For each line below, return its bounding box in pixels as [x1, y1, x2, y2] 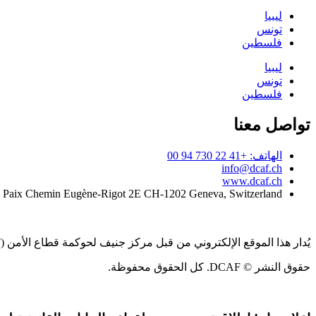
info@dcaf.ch [221, 162, 282, 174]
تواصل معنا [233, 116, 310, 135]
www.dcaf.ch [222, 174, 282, 187]
